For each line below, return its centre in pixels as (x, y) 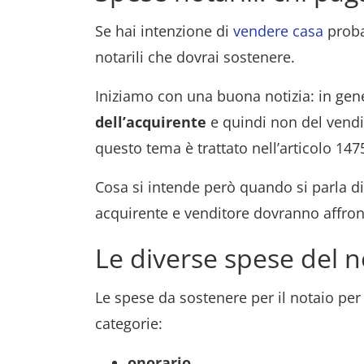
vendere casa (278, 31)
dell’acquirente (151, 122)
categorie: (129, 323)
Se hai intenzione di (164, 31)
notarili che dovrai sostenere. (195, 57)
